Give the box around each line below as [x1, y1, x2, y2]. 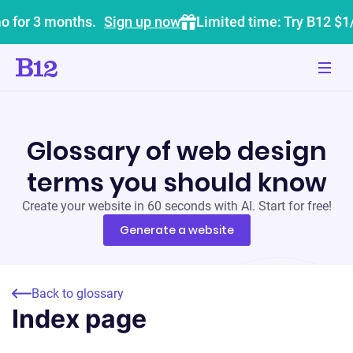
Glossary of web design [26, 133, 327, 169]
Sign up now [104, 13, 180, 30]
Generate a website [119, 222, 234, 238]
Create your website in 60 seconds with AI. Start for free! [21, 199, 332, 214]
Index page [12, 303, 147, 334]
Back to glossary [32, 286, 124, 301]
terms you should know [26, 165, 327, 200]
